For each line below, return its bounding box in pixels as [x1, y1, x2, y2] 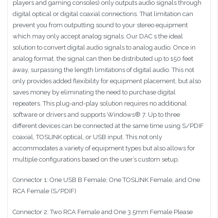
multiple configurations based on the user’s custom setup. [13, 155, 179, 163]
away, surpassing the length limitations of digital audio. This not [13, 66, 194, 73]
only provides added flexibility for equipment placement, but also [13, 77, 201, 85]
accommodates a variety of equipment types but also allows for [13, 144, 195, 152]
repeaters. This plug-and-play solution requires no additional [13, 99, 187, 107]
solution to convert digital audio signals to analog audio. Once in [13, 43, 196, 51]
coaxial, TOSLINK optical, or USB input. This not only [13, 133, 162, 141]
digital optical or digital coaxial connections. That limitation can [13, 10, 193, 18]
